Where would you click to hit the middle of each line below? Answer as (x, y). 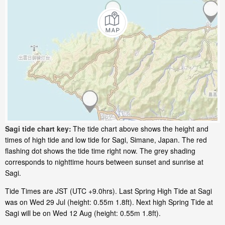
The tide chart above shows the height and (141, 129)
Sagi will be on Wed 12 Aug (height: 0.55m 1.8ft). (83, 213)
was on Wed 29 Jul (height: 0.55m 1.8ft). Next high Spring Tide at (109, 202)
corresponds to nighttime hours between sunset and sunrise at (104, 162)
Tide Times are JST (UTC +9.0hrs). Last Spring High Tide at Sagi (108, 191)
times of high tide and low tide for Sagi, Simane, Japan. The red (106, 140)
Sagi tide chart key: (38, 129)
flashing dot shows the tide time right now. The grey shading (100, 151)
